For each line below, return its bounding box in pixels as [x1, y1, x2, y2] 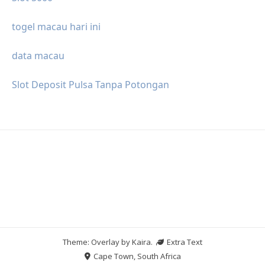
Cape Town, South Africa [91, 250, 181, 261]
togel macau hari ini [12, 20, 101, 33]
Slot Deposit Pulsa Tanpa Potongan [12, 77, 169, 91]
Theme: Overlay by [63, 236, 132, 247]
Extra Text [165, 236, 202, 247]
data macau [12, 49, 64, 62]
